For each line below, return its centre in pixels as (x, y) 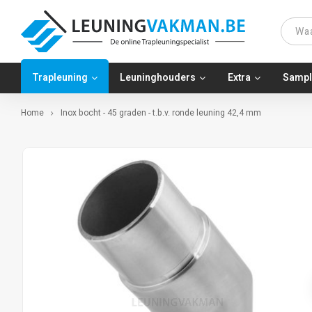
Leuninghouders (158, 78)
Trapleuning (60, 78)
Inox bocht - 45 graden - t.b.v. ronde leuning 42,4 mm (161, 113)
